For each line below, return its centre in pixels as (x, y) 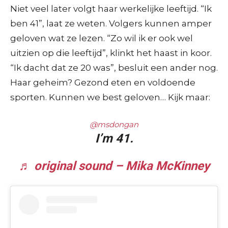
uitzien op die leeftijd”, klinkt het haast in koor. (111, 53)
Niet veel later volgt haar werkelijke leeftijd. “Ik (111, 8)
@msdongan (114, 124)
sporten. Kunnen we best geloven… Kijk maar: (110, 97)
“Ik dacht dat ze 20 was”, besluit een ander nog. (114, 67)
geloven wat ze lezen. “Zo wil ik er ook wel (102, 38)
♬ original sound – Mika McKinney (114, 166)
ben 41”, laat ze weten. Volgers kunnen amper (111, 23)
